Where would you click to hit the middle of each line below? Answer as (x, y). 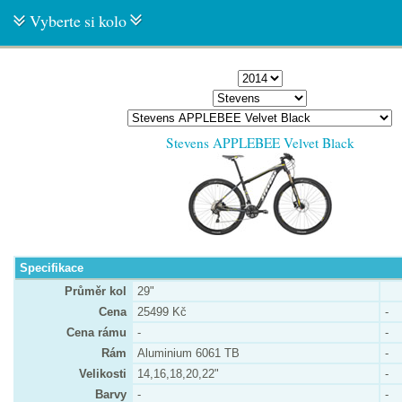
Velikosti (103, 374)
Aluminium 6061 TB (188, 353)
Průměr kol (96, 291)
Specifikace (52, 268)
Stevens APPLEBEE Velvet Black (260, 143)
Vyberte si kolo (78, 21)
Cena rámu (96, 332)
